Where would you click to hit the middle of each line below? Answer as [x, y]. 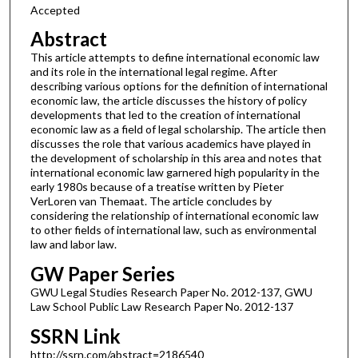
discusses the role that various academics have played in [170, 144]
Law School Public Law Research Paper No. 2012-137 [161, 307]
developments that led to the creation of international [165, 115]
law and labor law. [73, 245]
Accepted [55, 10]
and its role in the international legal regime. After [153, 72]
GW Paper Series [102, 274]
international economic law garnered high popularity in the [175, 173]
